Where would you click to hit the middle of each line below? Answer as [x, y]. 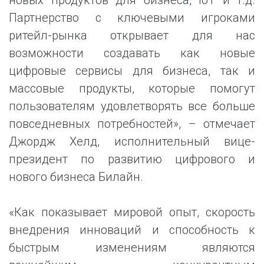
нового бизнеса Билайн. [76, 177]
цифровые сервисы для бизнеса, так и [132, 71]
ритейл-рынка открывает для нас [132, 35]
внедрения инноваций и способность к [132, 230]
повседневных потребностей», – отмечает [132, 124]
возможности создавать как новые [132, 53]
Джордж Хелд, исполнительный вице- [132, 141]
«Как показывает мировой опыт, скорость [132, 212]
